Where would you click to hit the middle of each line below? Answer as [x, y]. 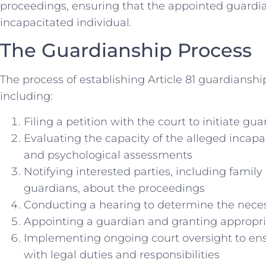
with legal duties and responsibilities [122, 254]
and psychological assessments [108, 155]
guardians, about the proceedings [114, 188]
